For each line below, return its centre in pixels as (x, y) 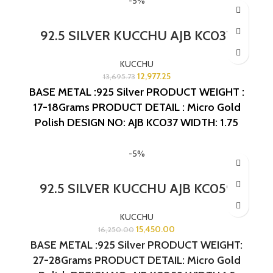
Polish (50, 122)
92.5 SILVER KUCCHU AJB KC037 (136, 35)
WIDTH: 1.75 (209, 122)
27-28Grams (62, 260)
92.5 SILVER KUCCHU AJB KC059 (136, 188)
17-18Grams (61, 107)
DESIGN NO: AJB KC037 (122, 122)
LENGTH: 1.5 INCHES (156, 137)
